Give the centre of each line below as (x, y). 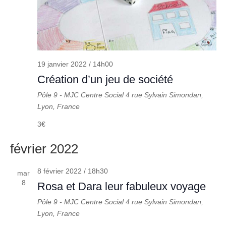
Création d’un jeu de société (105, 80)
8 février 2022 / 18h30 (72, 171)
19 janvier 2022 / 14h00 (75, 64)
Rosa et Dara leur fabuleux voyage (121, 187)
